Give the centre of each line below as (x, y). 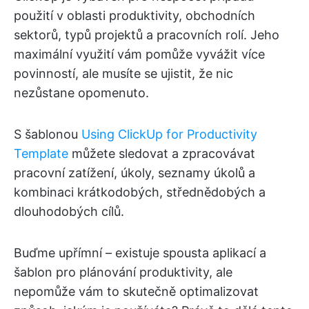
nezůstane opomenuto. (81, 93)
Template (41, 154)
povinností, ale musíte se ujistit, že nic (123, 74)
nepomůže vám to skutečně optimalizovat (136, 292)
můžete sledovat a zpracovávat (162, 154)
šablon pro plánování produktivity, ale (123, 272)
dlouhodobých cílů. (69, 212)
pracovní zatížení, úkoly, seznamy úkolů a (134, 173)
